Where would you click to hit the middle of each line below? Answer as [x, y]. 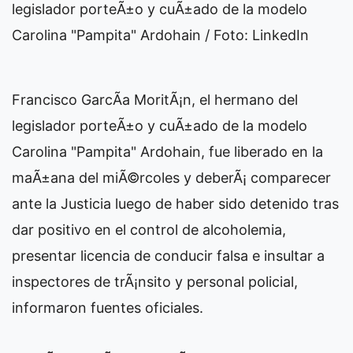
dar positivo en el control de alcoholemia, [149, 230]
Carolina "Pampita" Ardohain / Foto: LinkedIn [160, 35]
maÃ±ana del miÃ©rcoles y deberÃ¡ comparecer [171, 178]
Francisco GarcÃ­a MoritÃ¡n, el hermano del [155, 100]
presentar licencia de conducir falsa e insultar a [168, 256]
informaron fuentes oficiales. [108, 308]
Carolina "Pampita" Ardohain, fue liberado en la [167, 152]
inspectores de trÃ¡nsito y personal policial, [155, 282]
